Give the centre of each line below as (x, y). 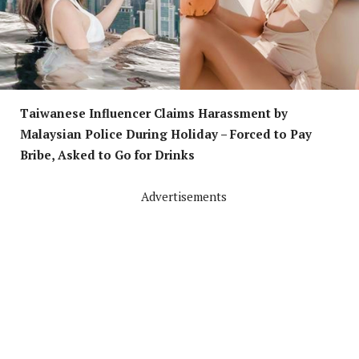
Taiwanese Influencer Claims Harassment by (154, 113)
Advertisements (184, 196)
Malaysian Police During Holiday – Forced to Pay (166, 133)
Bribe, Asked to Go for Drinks (107, 154)
